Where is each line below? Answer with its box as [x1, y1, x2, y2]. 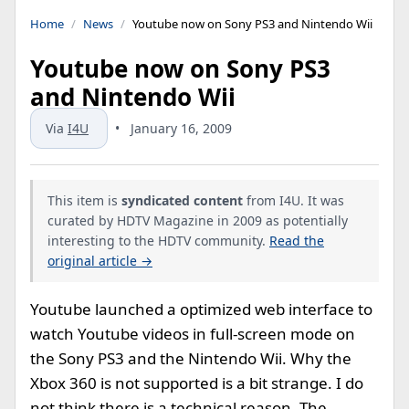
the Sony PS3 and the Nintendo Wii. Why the [30, 348, 351, 369]
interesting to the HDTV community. [47, 232, 269, 249]
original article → [47, 252, 152, 269]
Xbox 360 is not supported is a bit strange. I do [30, 372, 363, 393]
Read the [269, 232, 324, 249]
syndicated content [121, 192, 243, 209]
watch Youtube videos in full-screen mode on [30, 323, 355, 344]
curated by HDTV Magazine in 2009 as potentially [47, 212, 348, 229]
